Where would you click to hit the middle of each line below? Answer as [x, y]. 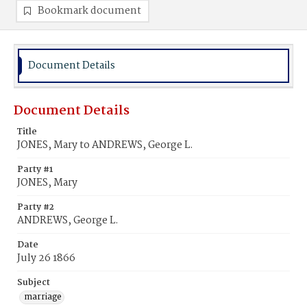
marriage [43, 297]
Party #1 [35, 170]
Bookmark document [89, 11]
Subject [34, 283]
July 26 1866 [46, 258]
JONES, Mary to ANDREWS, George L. [105, 145]
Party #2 [36, 207]
